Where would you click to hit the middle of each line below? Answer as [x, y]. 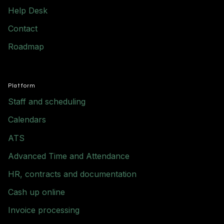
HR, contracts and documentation [72, 174]
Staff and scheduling [47, 102]
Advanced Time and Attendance [69, 156]
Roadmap [26, 47]
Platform [22, 85]
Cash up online [36, 192]
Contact [23, 28]
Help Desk [28, 10]
